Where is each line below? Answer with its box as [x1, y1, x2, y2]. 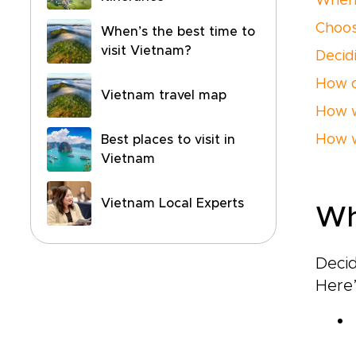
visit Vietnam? [101, 44, 192, 57]
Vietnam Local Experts [101, 197, 244, 210]
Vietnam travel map [101, 89, 226, 102]
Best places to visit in [101, 133, 235, 146]
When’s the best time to [101, 25, 255, 38]
